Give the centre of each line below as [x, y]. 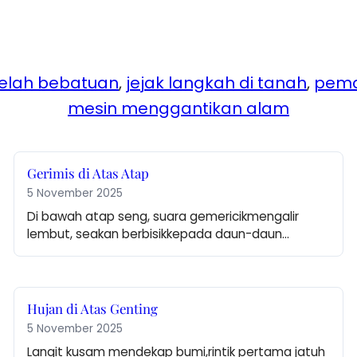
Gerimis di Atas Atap [88, 173]
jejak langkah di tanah [216, 83]
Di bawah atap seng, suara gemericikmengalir [163, 217]
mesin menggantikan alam [178, 109]
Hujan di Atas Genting [93, 309]
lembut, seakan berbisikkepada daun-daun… [159, 234]
